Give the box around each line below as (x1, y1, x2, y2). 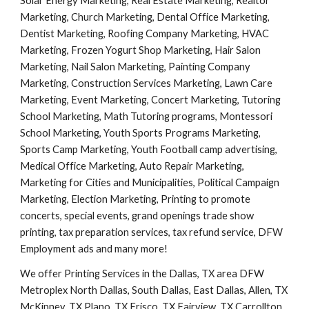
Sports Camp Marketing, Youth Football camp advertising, (20, 143, 278, 156)
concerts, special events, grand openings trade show (20, 210, 255, 222)
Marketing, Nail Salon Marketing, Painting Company (20, 61, 251, 73)
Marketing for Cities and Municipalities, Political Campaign (20, 177, 280, 189)
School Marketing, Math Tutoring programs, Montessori (20, 110, 273, 123)
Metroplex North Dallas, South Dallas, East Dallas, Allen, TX (20, 284, 288, 297)
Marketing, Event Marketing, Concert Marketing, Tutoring (20, 94, 281, 106)
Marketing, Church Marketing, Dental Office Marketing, (20, 11, 270, 23)
